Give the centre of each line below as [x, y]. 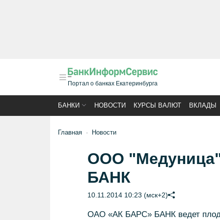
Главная [70, 132]
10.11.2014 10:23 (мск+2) [127, 195]
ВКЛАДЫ [203, 105]
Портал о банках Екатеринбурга [113, 83]
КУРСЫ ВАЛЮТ [157, 105]
